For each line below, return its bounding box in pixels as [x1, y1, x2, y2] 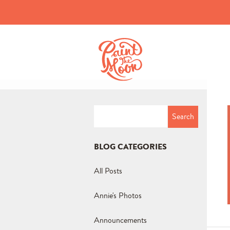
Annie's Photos [94, 189, 142, 201]
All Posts [94, 164, 123, 177]
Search [93, 104, 116, 116]
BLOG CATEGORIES [94, 140, 167, 152]
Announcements [94, 214, 147, 226]
